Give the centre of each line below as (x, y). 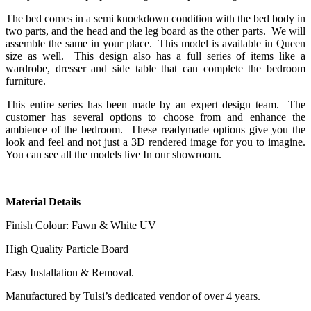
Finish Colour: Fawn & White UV (81, 226)
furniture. (27, 81)
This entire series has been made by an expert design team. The (155, 105)
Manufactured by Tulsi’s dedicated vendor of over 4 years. (133, 296)
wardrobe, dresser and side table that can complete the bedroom (155, 69)
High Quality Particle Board (67, 249)
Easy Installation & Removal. (70, 273)
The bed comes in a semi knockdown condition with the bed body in (155, 19)
